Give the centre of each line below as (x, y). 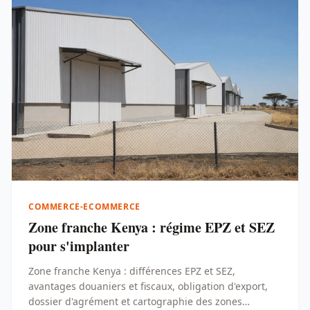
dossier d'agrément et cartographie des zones (135, 301)
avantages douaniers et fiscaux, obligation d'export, (148, 286)
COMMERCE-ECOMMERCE (84, 207)
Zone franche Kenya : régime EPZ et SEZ (152, 227)
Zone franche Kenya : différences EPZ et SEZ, (132, 271)
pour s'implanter (79, 246)
